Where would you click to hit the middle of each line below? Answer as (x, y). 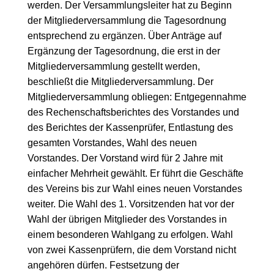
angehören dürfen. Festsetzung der (103, 265)
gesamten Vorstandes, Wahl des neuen (112, 143)
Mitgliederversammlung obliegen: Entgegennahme (137, 97)
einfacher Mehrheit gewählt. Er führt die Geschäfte (135, 173)
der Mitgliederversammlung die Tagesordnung (127, 20)
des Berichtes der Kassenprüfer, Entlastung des (130, 127)
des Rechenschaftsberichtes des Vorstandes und (133, 112)
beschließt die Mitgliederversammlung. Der (120, 81)
